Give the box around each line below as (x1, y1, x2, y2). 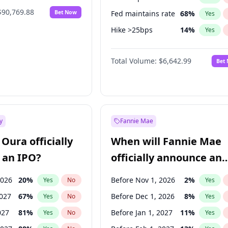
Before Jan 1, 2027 (111, 208, 173, 217)
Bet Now (54, 8, 77, 16)
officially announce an (111, 151, 222, 164)
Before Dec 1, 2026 (111, 191, 175, 201)
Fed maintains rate (111, 9, 176, 18)
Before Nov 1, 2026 (111, 175, 176, 185)
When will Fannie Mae (111, 134, 222, 148)
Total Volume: (111, 56, 157, 66)
